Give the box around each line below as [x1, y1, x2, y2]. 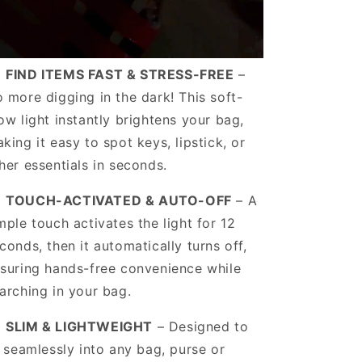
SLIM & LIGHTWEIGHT [6, 318, 154, 335]
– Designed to [153, 318, 249, 335]
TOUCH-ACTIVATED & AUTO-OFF [6, 192, 232, 208]
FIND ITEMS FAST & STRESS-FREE [6, 65, 234, 82]
